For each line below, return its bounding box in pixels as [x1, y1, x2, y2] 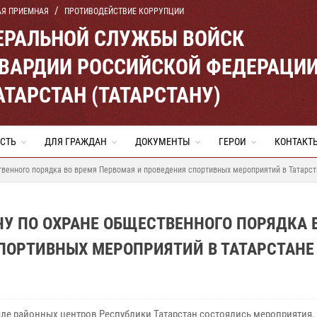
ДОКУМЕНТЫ [135, 136, 190, 147]
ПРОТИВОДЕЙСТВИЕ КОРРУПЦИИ [64, 6, 184, 16]
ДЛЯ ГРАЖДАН [45, 136, 107, 147]
